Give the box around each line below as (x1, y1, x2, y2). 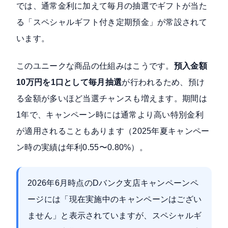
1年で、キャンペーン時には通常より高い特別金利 (16, 110, 204, 120)
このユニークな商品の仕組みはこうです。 (16, 62, 174, 71)
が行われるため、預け (122, 78, 205, 87)
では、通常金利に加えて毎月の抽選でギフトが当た (16, 2, 207, 11)
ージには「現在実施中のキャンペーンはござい (27, 195, 202, 204)
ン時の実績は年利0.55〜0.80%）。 (16, 143, 148, 152)
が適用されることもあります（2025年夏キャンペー (16, 127, 210, 136)
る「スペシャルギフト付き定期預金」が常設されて (16, 18, 207, 27)
